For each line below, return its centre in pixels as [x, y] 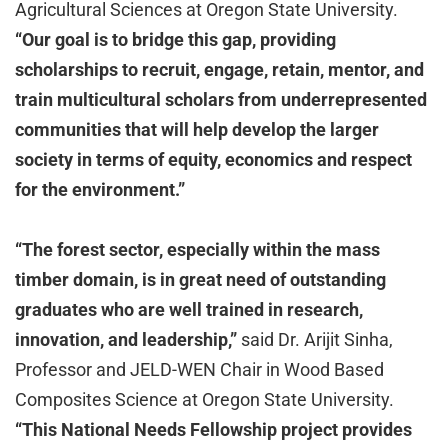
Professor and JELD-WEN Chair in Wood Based [199, 369]
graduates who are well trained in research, [189, 309]
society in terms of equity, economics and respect [213, 159]
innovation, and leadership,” [126, 339]
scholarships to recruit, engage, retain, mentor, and [219, 69]
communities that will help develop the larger [197, 129]
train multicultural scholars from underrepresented [221, 99]
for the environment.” [100, 189]
